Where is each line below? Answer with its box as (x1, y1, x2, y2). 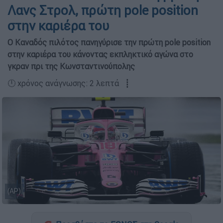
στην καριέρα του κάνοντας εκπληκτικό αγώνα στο (7, 49, 193, 59)
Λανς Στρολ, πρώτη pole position (7, 2, 198, 18)
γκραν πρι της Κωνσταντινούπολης (7, 61, 135, 71)
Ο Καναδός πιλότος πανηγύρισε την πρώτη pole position (7, 37, 211, 47)
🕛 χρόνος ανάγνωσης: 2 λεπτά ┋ (7, 78, 130, 88)
